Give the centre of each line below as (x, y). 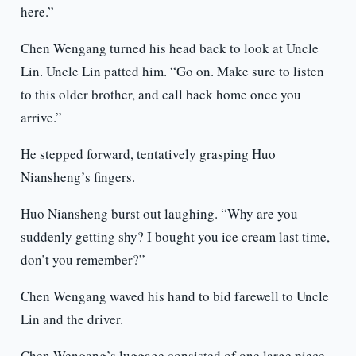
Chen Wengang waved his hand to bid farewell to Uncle (174, 296)
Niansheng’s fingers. (77, 177)
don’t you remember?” (83, 260)
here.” (37, 12)
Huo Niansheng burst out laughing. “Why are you (159, 214)
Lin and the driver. (72, 319)
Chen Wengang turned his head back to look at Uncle (169, 48)
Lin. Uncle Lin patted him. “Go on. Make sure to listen (172, 72)
